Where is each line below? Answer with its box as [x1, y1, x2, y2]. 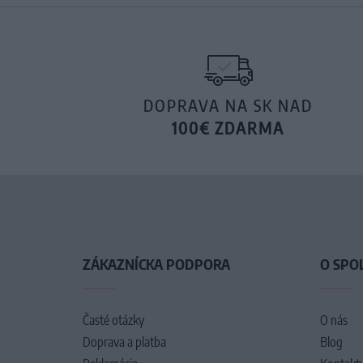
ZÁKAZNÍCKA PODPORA [83, 254, 230, 273]
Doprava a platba [83, 334, 166, 351]
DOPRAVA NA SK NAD [143, 95, 313, 115]
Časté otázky [83, 312, 144, 329]
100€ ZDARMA [172, 117, 284, 138]
